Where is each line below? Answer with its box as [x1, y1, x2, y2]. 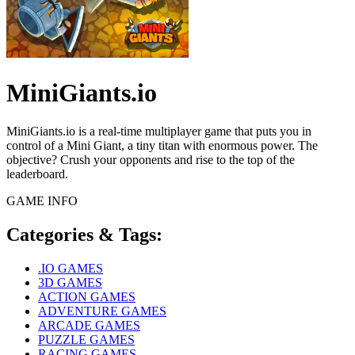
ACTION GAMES [38, 290, 136, 304]
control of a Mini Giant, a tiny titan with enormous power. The [6, 139, 318, 153]
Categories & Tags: [6, 224, 162, 246]
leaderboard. [6, 167, 68, 181]
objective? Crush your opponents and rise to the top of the [6, 153, 295, 167]
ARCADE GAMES [38, 319, 140, 333]
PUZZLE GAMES [38, 333, 135, 347]
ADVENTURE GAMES [38, 304, 166, 319]
